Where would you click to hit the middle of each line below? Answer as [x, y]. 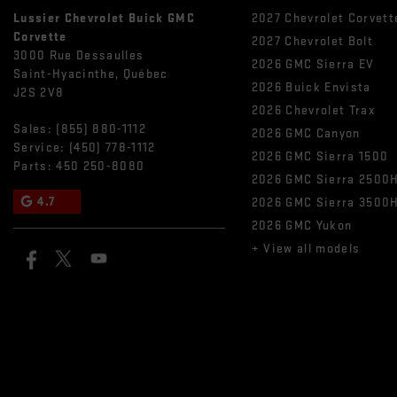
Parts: [35, 166]
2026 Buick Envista [311, 87]
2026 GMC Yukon [302, 225]
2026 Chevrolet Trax [314, 110]
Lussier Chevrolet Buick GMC [104, 18]
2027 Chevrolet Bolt [312, 41]
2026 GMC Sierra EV [313, 64]
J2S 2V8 [39, 92]
